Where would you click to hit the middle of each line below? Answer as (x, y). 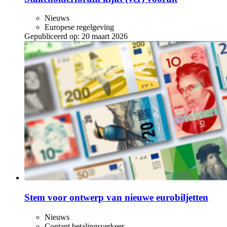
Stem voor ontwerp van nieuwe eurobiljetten (116, 197)
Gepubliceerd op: (52, 36)
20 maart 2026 (105, 36)
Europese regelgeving (79, 27)
